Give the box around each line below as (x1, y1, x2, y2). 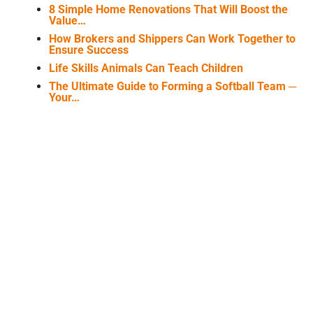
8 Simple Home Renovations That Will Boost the (48, 3, 288, 17)
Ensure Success (48, 43, 129, 57)
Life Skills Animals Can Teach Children (48, 61, 243, 75)
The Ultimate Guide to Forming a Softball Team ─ (48, 80, 296, 94)
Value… (48, 14, 86, 28)
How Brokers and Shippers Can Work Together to (48, 32, 296, 46)
